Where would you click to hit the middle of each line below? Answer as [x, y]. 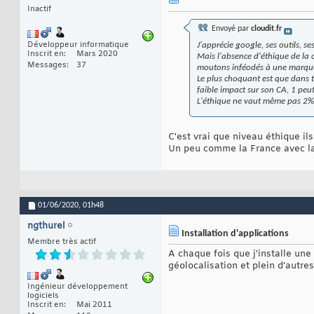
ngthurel [46, 226]
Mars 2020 [97, 54]
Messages [47, 66]
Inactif [39, 9]
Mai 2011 [94, 305]
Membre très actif [62, 242]
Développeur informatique [78, 45]
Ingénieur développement [77, 287]
